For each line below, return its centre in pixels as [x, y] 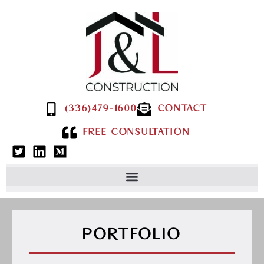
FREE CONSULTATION [136, 132]
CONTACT [183, 109]
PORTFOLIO [132, 235]
